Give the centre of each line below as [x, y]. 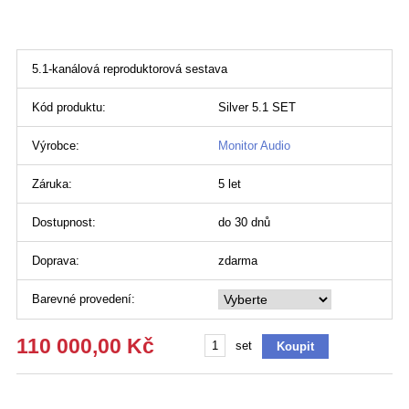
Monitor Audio [254, 146]
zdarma [238, 261]
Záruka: [52, 184]
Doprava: [56, 261]
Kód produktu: [69, 108]
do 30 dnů [244, 223]
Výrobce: [56, 146]
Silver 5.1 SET [257, 108]
